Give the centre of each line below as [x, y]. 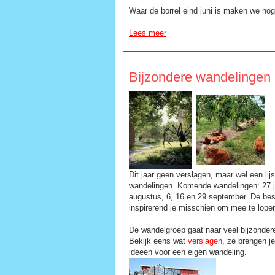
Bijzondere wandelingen [200, 77]
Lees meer [148, 33]
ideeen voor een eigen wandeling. [188, 252]
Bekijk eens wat [158, 241]
